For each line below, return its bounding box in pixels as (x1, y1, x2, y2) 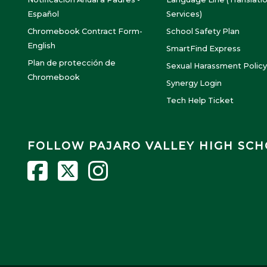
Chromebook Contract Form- (27, 27, 142, 36)
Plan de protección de (27, 58, 116, 68)
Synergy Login (166, 79, 222, 88)
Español (27, 10, 59, 19)
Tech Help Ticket (166, 96, 234, 105)
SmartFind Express (166, 44, 241, 54)
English (27, 41, 55, 51)
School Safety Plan (166, 27, 240, 36)
